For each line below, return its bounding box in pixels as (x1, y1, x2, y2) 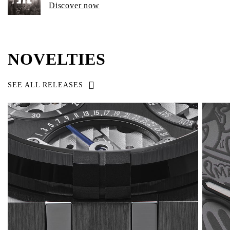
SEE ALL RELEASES (8, 81, 83, 89)
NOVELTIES (8, 50, 106, 68)
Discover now (49, 1, 100, 10)
